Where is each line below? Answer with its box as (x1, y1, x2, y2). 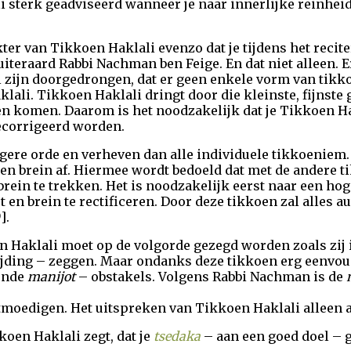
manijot (27, 269, 75, 284)
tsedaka (154, 328, 201, 344)
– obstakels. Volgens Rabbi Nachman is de (75, 269, 346, 284)
